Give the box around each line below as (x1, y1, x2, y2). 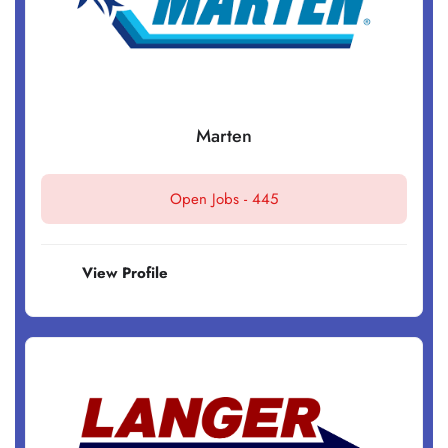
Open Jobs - (170, 188, 252, 211)
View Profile (82, 262, 168, 285)
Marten (196, 123, 252, 150)
